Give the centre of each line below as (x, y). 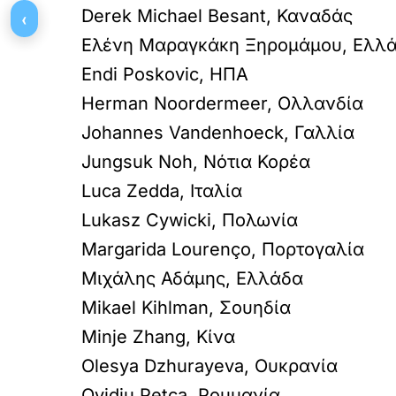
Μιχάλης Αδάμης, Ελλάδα (192, 278)
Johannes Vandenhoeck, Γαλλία (218, 133)
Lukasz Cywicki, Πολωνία (190, 220)
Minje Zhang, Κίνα (158, 337)
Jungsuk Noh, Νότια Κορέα (196, 162)
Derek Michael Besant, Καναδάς (217, 16)
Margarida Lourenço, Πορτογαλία (223, 249)
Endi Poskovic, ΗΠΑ (165, 74)
